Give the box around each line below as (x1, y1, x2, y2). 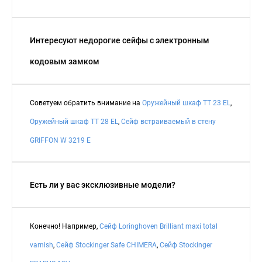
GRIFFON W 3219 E (30, 136, 91, 144)
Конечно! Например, (30, 222, 99, 230)
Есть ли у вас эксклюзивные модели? (30, 180, 175, 189)
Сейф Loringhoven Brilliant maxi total (99, 222, 218, 230)
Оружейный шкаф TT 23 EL (142, 98, 230, 107)
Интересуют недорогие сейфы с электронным (30, 35, 209, 45)
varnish (30, 240, 53, 249)
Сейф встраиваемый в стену (121, 117, 216, 126)
